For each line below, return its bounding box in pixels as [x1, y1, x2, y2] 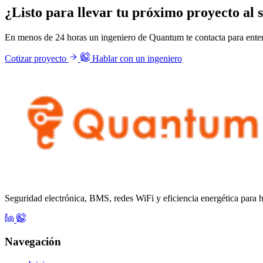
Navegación [5, 235, 61, 248]
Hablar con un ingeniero [90, 53, 182, 63]
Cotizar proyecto [5, 53, 69, 63]
